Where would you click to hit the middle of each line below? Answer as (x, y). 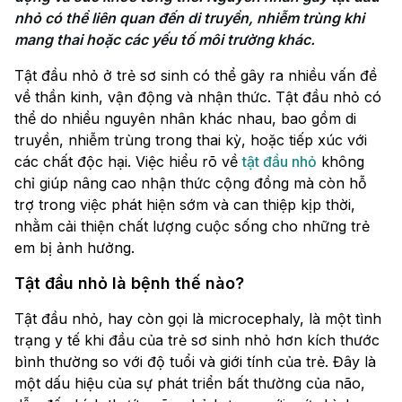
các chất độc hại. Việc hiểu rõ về (128, 162)
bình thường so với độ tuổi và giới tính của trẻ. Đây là (195, 362)
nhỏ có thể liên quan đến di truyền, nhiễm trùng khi (189, 18)
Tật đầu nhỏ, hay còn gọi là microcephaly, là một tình (198, 319)
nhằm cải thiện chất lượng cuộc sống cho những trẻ (192, 227)
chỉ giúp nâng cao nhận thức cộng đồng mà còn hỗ (191, 184)
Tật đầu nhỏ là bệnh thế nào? (129, 284)
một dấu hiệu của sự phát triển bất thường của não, (190, 384)
